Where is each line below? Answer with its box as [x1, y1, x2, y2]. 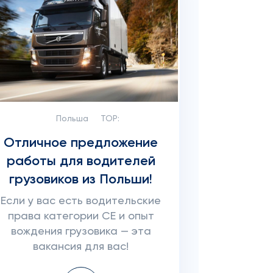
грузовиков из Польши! [9, 173, 153, 186]
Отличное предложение [4, 136, 158, 150]
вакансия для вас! [33, 241, 129, 252]
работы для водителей [6, 155, 155, 168]
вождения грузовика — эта [10, 226, 151, 237]
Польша [56, 115, 89, 123]
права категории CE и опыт [7, 211, 154, 222]
